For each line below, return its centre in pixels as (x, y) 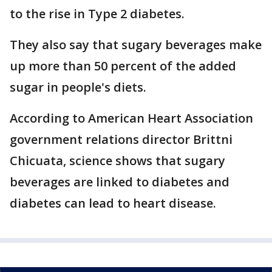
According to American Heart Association (131, 118)
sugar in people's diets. (78, 87)
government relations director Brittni (121, 139)
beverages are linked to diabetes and (120, 182)
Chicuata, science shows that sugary (117, 161)
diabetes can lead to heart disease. (114, 203)
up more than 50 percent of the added (123, 66)
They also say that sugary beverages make (136, 45)
